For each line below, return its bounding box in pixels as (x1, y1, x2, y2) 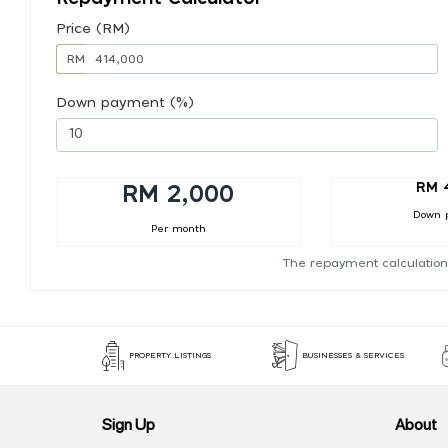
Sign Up (102, 413, 155, 435)
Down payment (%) (56, 95, 194, 110)
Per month (150, 223, 206, 234)
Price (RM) (56, 21, 130, 36)
